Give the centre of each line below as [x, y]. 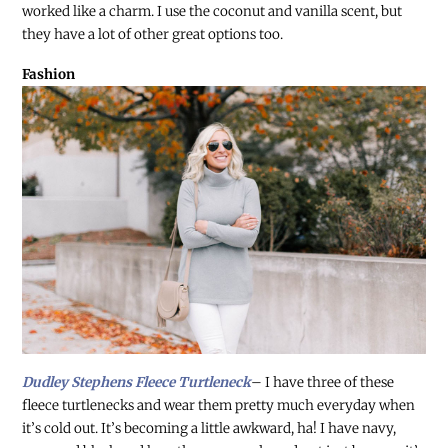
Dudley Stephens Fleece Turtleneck [137, 382]
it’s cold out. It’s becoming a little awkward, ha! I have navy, [209, 428]
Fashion [49, 74]
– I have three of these [323, 382]
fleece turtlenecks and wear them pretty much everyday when [219, 405]
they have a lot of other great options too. [153, 34]
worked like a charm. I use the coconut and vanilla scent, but [212, 11]
